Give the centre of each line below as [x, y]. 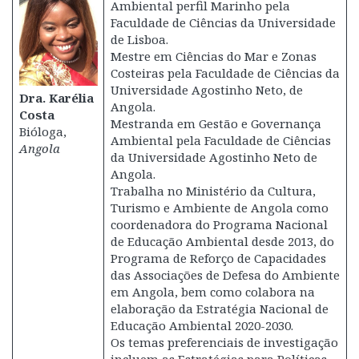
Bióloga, [42, 131]
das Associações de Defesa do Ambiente [225, 275]
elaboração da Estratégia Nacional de [219, 309]
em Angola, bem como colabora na [212, 292]
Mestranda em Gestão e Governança [216, 123]
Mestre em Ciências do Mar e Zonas [213, 56]
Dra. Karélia [56, 97]
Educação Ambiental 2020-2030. [202, 325]
